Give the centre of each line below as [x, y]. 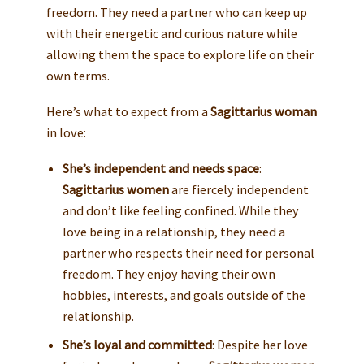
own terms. [78, 76]
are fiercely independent [238, 190]
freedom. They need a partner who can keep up [176, 13]
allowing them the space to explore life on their [180, 55]
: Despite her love [260, 345]
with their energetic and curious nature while [171, 34]
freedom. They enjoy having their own [169, 274]
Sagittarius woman [263, 112]
